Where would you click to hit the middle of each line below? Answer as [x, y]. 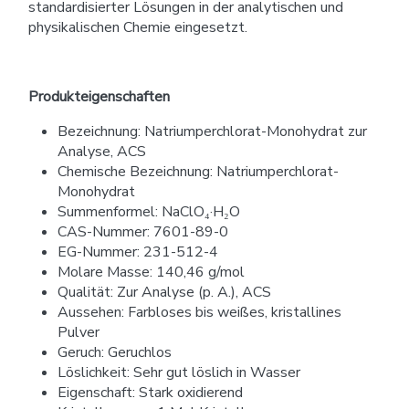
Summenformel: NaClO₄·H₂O [149, 212]
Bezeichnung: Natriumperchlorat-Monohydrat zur [212, 132]
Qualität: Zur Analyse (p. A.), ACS [164, 293]
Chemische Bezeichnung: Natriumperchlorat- [198, 172]
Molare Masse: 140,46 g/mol [151, 273]
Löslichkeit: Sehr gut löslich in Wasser [179, 373]
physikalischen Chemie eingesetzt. [138, 28]
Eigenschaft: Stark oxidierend [150, 393]
